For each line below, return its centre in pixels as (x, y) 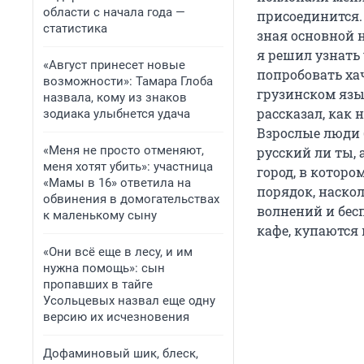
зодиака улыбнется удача (117, 114)
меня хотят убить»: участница (128, 167)
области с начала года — (114, 12)
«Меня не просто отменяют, (123, 150)
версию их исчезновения (116, 317)
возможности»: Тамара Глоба (128, 81)
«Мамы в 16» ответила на (117, 183)
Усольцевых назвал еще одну (129, 301)
